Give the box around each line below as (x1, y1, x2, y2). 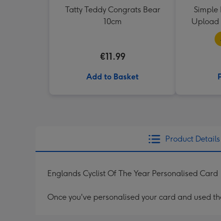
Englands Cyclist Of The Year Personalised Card (47, 169, 218, 178)
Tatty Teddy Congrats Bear (65, 5, 160, 14)
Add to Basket (86, 72, 139, 81)
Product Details (165, 134, 220, 144)
